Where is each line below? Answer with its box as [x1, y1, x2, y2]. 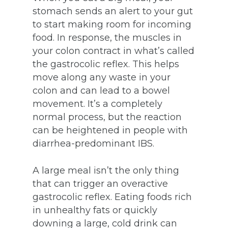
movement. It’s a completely [33, 98, 162, 109]
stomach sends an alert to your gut [33, 6, 193, 17]
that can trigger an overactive [33, 178, 168, 189]
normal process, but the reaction [33, 111, 182, 123]
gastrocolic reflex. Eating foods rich [33, 191, 192, 203]
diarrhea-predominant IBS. [33, 138, 154, 149]
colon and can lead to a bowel [33, 85, 170, 96]
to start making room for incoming [33, 19, 191, 30]
